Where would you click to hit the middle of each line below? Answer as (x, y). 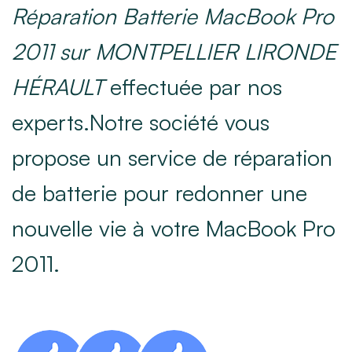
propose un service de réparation (172, 157)
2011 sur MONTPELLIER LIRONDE (174, 51)
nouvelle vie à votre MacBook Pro (174, 228)
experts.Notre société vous (141, 122)
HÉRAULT (58, 86)
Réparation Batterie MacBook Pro (173, 16)
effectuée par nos (193, 86)
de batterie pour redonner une (159, 192)
